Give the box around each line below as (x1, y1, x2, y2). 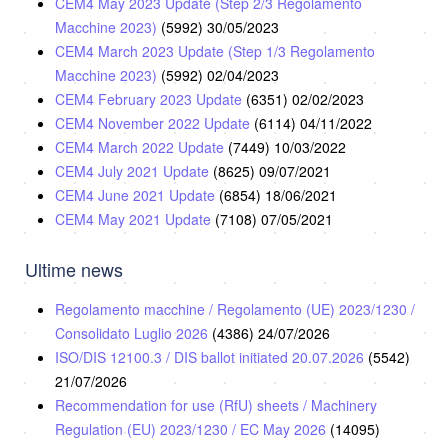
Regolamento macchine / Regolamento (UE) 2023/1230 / (55, 298, 415, 319)
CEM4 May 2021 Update (55, 208, 215, 229)
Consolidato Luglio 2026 (55, 322, 212, 343)
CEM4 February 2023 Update (55, 88, 246, 109)
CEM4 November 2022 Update (55, 112, 254, 133)
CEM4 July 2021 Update (55, 160, 213, 181)
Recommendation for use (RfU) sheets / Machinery (55, 394, 377, 415)
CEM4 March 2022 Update (55, 136, 228, 157)
